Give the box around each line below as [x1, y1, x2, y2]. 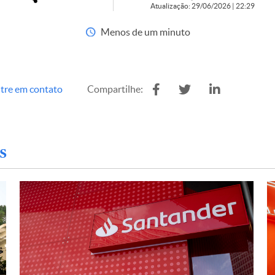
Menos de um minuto [100, 26, 190, 37]
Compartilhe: [87, 83, 143, 95]
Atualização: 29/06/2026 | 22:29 [150, 2, 255, 10]
